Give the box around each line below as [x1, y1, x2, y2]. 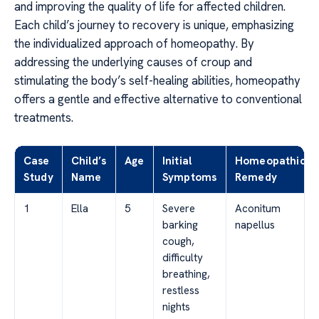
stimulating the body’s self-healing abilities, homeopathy [14, 72, 300, 88]
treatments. [14, 109, 73, 125]
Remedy [235, 169, 277, 184]
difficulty [162, 250, 203, 265]
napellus [235, 217, 275, 232]
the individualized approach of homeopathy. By [14, 35, 254, 51]
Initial [162, 153, 192, 168]
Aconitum [235, 201, 281, 216]
